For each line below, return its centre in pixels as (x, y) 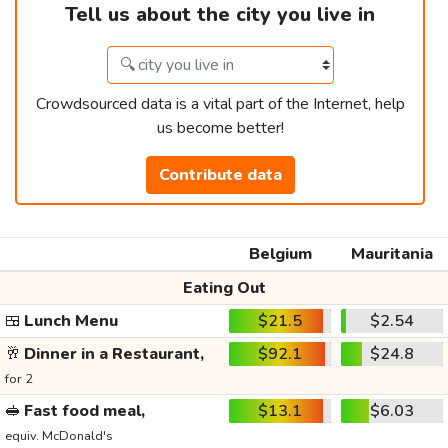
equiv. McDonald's (58, 436)
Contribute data (220, 175)
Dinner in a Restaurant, (112, 354)
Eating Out (224, 288)
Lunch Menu (69, 321)
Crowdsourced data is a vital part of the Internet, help (220, 104)
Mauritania (392, 254)
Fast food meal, (82, 411)
